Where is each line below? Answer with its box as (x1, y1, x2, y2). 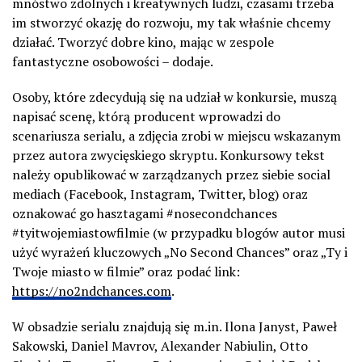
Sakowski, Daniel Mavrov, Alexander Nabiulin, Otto (12, 336, 308, 355)
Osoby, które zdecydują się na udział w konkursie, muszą (12, 87, 337, 106)
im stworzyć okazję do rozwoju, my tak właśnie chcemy (12, 13, 330, 32)
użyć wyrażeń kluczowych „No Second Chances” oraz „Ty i (12, 242, 347, 261)
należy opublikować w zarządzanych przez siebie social (12, 165, 330, 183)
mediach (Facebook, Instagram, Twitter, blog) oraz (12, 184, 308, 203)
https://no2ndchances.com (12, 281, 171, 300)
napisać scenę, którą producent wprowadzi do (12, 107, 280, 125)
